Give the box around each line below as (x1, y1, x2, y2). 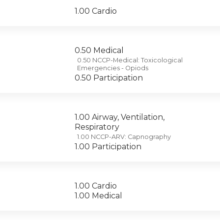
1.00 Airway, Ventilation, (75, 112, 165, 122)
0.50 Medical (75, 46, 124, 55)
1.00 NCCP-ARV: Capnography (77, 133, 171, 141)
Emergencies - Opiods (77, 64, 148, 72)
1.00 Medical (75, 191, 122, 201)
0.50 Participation (75, 73, 143, 83)
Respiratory (75, 122, 119, 132)
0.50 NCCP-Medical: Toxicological (77, 56, 183, 64)
